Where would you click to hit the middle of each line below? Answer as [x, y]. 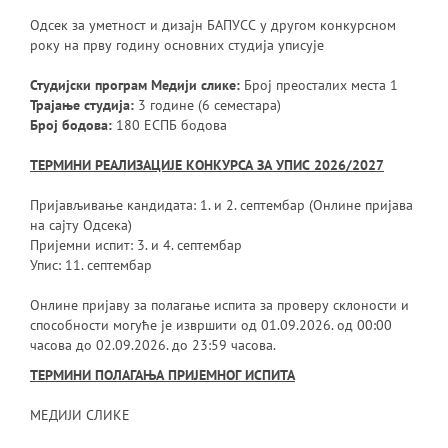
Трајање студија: [81, 105]
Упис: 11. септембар [90, 265]
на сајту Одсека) [80, 225]
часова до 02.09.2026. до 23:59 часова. [152, 345]
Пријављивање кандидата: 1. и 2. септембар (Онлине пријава [221, 205]
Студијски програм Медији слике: [136, 85]
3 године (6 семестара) [207, 105]
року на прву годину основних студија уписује [176, 45]
